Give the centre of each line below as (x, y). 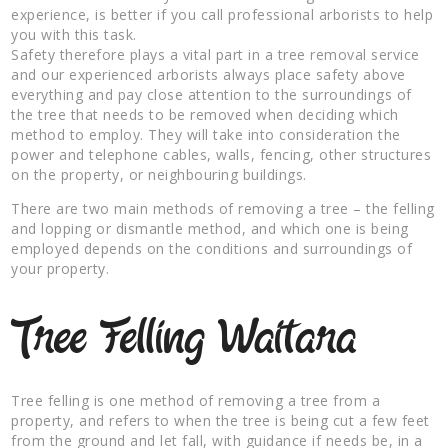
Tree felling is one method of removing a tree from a (196, 400)
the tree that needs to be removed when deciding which (205, 114)
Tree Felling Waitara (184, 340)
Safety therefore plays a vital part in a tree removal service (215, 54)
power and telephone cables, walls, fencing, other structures (221, 154)
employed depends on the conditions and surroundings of (212, 248)
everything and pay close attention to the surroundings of (211, 94)
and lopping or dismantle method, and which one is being (210, 228)
